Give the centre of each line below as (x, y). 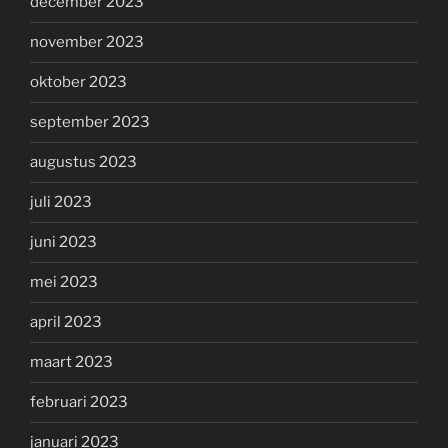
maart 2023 (71, 362)
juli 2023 (61, 202)
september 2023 (90, 122)
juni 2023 (63, 242)
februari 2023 (79, 402)
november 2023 (87, 42)
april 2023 (66, 322)
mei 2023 (64, 282)
